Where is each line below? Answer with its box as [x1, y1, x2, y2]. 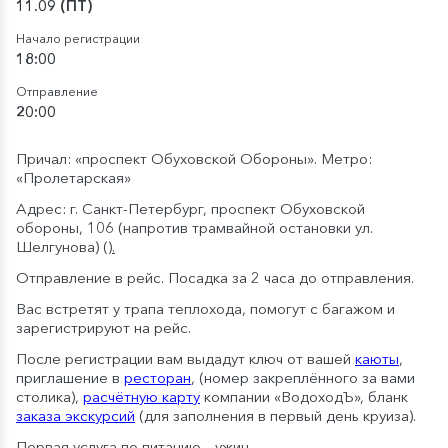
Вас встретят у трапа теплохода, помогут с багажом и [16, 299, 395, 318]
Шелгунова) [16, 237, 103, 256]
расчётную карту [83, 387, 200, 406]
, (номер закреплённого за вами [191, 368, 415, 387]
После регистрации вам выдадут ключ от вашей [16, 349, 355, 368]
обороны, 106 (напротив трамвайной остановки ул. [16, 218, 373, 237]
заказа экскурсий [16, 406, 135, 425]
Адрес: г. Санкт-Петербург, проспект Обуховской [16, 199, 365, 218]
